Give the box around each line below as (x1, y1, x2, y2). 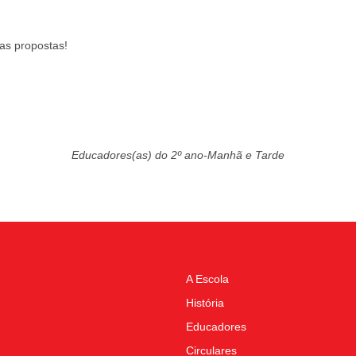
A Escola (186, 273, 229, 285)
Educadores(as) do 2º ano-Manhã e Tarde (72, 149, 284, 161)
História (186, 296, 224, 309)
